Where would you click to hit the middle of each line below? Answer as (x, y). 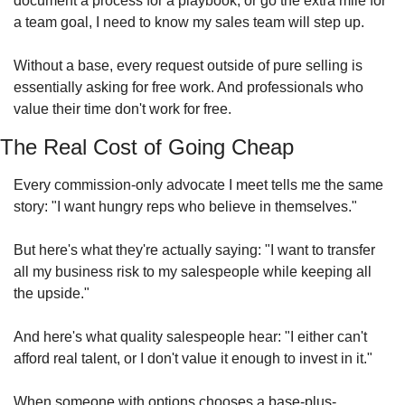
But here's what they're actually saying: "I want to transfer (194, 250)
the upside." (52, 293)
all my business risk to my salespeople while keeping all (193, 272)
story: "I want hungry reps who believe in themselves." (185, 207)
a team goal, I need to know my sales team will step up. (189, 22)
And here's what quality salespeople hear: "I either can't (190, 337)
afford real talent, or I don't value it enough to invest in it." (193, 358)
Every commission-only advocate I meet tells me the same (198, 185)
